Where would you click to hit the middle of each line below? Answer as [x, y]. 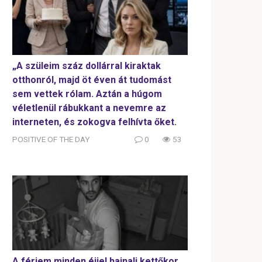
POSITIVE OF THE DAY [51, 139]
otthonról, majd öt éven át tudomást [92, 80]
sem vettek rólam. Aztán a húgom [87, 94]
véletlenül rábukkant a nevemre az [89, 108]
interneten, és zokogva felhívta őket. [94, 122]
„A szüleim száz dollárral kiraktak [87, 66]
